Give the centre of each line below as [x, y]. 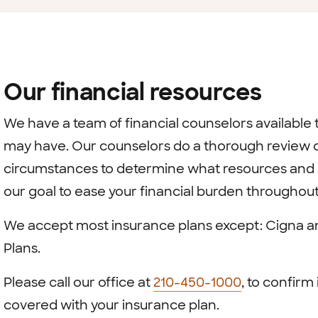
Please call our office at [78, 282]
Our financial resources [132, 92]
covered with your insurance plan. [111, 305]
